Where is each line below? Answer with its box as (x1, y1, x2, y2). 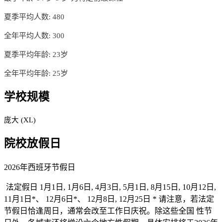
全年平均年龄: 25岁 (4, 69, 68, 78)
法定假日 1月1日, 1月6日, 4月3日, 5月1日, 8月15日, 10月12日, (4, 182, 216, 191)
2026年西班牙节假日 (4, 163, 75, 171)
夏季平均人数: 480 (4, 12, 64, 21)
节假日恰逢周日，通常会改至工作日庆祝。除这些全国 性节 (4, 206, 212, 215)
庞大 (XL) (4, 116, 36, 124)
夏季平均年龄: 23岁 (4, 50, 68, 59)
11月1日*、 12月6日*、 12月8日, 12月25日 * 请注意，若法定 (4, 194, 214, 203)
